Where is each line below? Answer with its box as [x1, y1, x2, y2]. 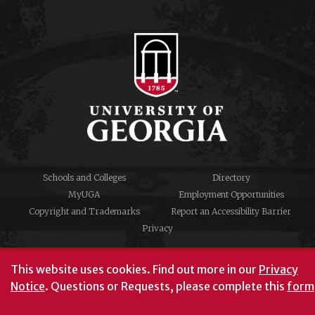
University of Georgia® [110, 297, 205, 309]
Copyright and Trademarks [28, 205, 140, 217]
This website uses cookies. [11, 262, 150, 276]
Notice [11, 279, 45, 293]
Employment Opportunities [178, 188, 284, 200]
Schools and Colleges [42, 172, 126, 183]
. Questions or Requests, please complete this [45, 279, 287, 293]
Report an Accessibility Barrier [171, 205, 291, 217]
